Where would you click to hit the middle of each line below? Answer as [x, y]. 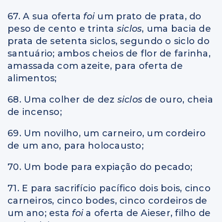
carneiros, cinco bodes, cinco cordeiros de [108, 200]
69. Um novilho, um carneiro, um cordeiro [107, 133]
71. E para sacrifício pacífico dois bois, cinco [109, 188]
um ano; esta [40, 213]
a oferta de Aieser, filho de [148, 213]
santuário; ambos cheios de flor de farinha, [109, 53]
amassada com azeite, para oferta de [95, 66]
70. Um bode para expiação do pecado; [100, 167]
